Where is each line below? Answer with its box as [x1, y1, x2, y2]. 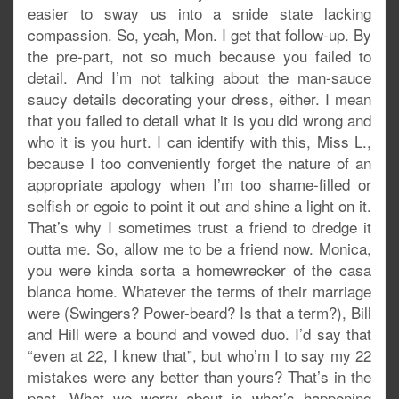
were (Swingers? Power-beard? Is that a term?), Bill [28, 301, 371, 324]
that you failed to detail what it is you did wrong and [28, 109, 371, 132]
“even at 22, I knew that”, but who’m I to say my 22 [28, 344, 371, 367]
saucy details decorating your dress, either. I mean [28, 87, 371, 110]
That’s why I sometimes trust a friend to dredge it [28, 216, 371, 239]
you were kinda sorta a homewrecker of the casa [28, 258, 371, 281]
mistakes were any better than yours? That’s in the [28, 365, 371, 388]
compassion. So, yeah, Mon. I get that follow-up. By [28, 23, 371, 46]
